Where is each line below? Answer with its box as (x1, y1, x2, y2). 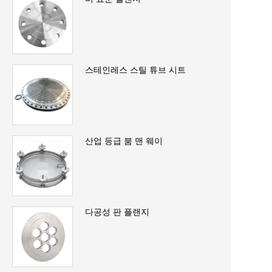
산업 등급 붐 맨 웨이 (85, 135, 163, 146)
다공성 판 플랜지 (85, 206, 149, 217)
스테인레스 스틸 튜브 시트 (85, 64, 186, 75)
